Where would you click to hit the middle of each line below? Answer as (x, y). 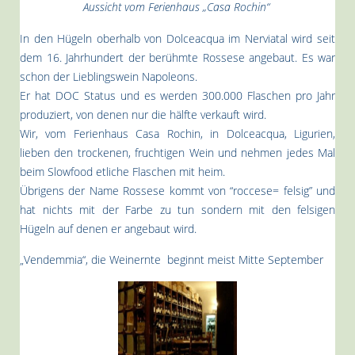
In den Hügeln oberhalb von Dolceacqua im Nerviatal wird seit (177, 38)
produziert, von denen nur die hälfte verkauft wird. (143, 114)
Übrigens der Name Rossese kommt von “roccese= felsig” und (177, 190)
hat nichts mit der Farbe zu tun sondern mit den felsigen (177, 209)
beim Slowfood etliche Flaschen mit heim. (122, 171)
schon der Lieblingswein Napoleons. (109, 76)
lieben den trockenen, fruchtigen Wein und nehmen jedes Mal (177, 152)
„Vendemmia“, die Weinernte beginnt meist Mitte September (172, 259)
